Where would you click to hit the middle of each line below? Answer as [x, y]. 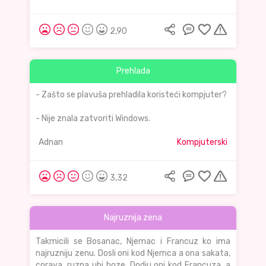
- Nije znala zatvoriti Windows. [93, 119]
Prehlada [133, 71]
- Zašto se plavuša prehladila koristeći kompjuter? [131, 95]
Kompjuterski [202, 142]
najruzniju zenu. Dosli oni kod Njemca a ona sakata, [133, 254]
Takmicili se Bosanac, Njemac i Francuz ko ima [133, 242]
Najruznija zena [133, 218]
